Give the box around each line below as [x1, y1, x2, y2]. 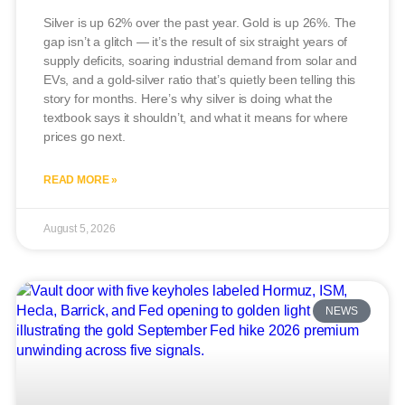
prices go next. [43, 128, 126, 144]
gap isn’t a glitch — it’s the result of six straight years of [43, 33, 348, 49]
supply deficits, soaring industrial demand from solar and [43, 52, 357, 68]
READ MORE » [43, 173, 118, 186]
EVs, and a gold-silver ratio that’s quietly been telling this [43, 71, 356, 87]
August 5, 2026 [43, 221, 116, 235]
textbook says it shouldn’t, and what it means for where [43, 109, 349, 125]
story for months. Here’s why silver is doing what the [43, 90, 333, 106]
